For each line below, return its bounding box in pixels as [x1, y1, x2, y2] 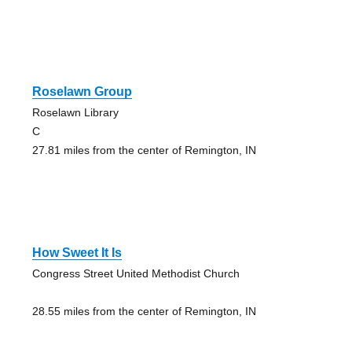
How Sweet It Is [31, 245, 122, 259]
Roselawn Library [31, 105, 119, 119]
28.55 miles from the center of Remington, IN [31, 304, 256, 317]
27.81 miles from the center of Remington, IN [31, 143, 256, 156]
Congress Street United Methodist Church [31, 266, 240, 280]
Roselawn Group [31, 84, 132, 98]
